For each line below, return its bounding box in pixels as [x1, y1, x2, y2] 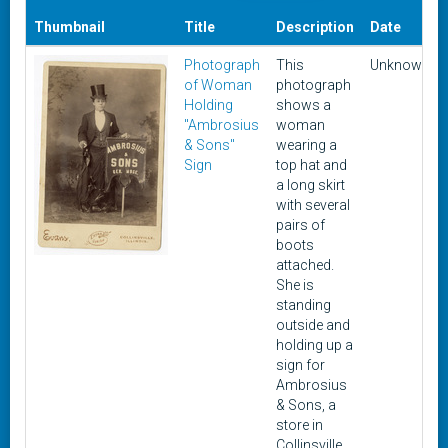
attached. [276, 257, 334, 273]
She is [276, 277, 314, 293]
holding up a [276, 337, 353, 353]
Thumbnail [34, 19, 105, 35]
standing [276, 297, 331, 313]
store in [276, 417, 323, 433]
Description [276, 19, 354, 35]
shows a [276, 97, 331, 113]
